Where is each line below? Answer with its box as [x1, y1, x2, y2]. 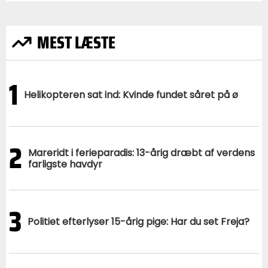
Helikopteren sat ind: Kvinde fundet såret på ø [24, 88, 238, 102]
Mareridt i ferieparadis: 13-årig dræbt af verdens [28, 145, 255, 160]
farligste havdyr [28, 157, 102, 171]
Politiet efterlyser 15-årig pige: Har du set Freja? [28, 215, 249, 229]
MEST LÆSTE [34, 29, 115, 57]
